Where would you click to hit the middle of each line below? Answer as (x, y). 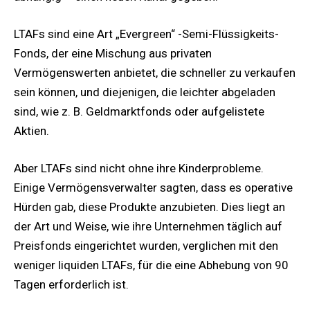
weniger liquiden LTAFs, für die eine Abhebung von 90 (151, 265)
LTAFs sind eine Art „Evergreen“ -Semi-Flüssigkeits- (146, 34)
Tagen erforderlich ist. (71, 284)
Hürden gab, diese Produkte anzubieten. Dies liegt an (149, 207)
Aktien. (31, 130)
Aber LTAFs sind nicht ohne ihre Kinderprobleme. (139, 168)
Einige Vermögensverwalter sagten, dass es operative (153, 187)
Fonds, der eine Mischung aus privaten (113, 53)
